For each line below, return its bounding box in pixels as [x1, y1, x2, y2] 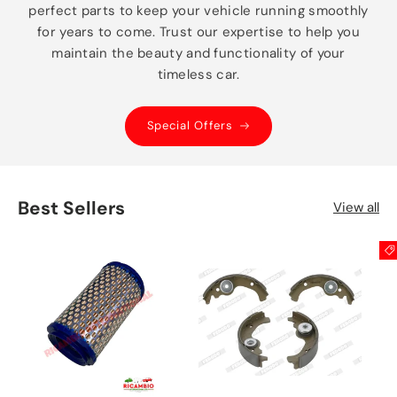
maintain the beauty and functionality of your [51, 43, 346, 62]
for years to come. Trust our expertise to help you [37, 22, 360, 41]
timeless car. [157, 65, 240, 83]
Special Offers [146, 118, 233, 134]
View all [333, 198, 379, 217]
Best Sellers [18, 195, 125, 220]
